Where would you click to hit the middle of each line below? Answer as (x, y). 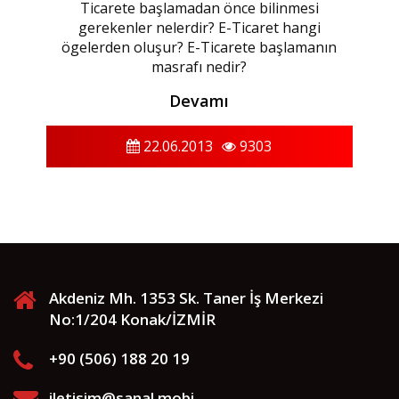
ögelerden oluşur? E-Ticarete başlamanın (199, 48)
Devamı (199, 101)
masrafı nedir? (199, 67)
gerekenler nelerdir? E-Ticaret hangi (199, 28)
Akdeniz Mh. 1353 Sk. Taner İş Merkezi (186, 298)
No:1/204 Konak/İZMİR (132, 320)
